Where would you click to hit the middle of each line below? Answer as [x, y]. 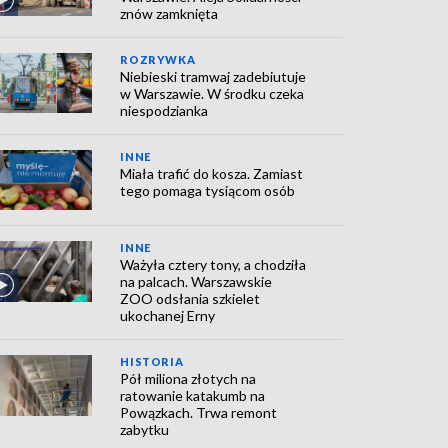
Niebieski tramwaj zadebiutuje [213, 76]
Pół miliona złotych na [188, 379]
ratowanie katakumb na [193, 396]
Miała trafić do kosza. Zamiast [212, 173]
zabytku [145, 430]
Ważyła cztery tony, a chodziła [213, 265]
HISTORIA [152, 362]
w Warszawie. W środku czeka [212, 93]
